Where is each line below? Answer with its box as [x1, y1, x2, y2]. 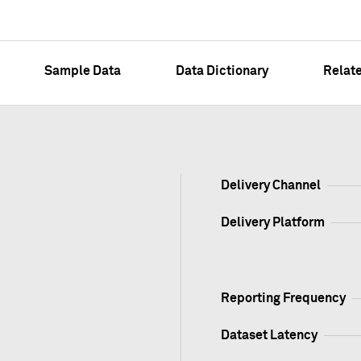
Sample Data [44, 64, 121, 77]
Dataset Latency [220, 328, 317, 342]
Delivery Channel [220, 178, 321, 192]
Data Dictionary [176, 64, 268, 77]
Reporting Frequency [220, 291, 346, 305]
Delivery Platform [220, 215, 325, 229]
